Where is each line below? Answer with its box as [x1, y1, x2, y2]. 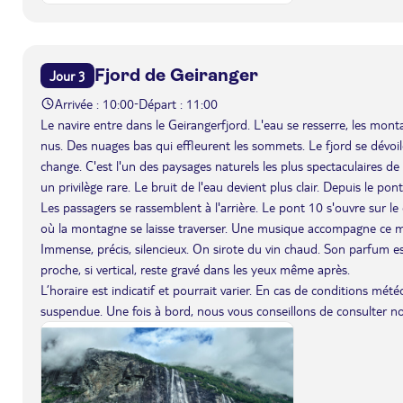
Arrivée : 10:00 [55, 94, 134, 112]
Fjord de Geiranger [94, 64, 258, 85]
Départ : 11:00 [139, 94, 218, 112]
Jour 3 [49, 67, 85, 84]
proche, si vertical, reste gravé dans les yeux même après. [40, 260, 350, 277]
